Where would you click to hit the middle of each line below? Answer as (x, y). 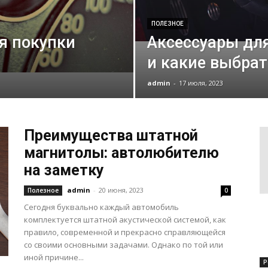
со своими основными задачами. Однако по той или (124, 245)
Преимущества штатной (111, 135)
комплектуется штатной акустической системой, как (125, 220)
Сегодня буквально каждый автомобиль (101, 207)
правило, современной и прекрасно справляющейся (125, 232)
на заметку (64, 170)
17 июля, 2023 (201, 83)
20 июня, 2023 (121, 190)
